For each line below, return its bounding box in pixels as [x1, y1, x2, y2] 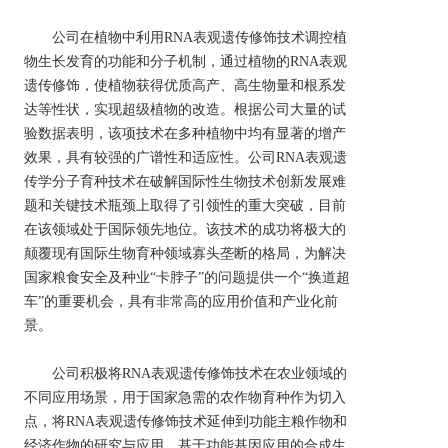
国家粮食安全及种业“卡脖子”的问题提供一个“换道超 [24, 270, 350, 285]
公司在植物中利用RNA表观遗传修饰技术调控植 [24, 30, 52, 45]
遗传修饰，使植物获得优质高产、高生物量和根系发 [24, 78, 346, 93]
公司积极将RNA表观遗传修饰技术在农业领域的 [24, 366, 52, 381]
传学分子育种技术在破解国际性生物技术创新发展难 [24, 174, 346, 189]
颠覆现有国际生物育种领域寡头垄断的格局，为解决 [24, 246, 346, 261]
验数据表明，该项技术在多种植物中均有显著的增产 [24, 126, 346, 141]
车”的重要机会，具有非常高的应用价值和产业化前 [24, 294, 338, 309]
